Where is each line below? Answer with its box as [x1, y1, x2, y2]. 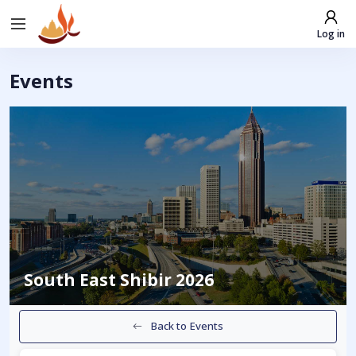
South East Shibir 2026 [24, 269, 214, 291]
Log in [316, 26, 345, 41]
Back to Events [150, 319, 224, 334]
